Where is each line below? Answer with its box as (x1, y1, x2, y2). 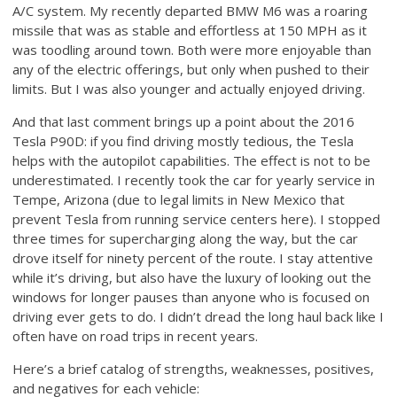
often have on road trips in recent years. (12, 326, 259, 345)
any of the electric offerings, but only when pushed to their (12, 59, 370, 78)
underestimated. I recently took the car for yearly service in (12, 170, 376, 189)
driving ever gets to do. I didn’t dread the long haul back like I (12, 307, 385, 325)
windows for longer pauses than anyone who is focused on (12, 287, 370, 306)
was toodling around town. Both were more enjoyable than (12, 40, 372, 58)
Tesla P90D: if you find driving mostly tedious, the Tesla (12, 131, 354, 150)
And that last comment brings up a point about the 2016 (12, 112, 355, 130)
